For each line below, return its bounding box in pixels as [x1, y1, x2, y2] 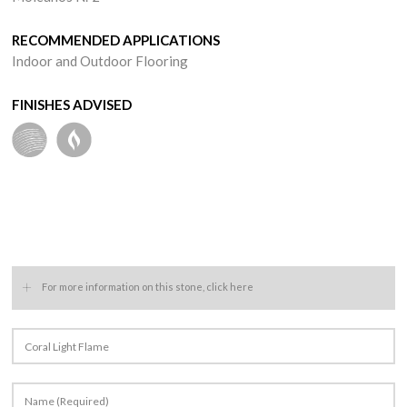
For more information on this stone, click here [42, 280, 254, 293]
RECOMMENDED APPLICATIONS [12, 32, 221, 48]
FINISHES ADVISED [12, 96, 133, 113]
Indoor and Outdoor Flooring [12, 53, 189, 69]
